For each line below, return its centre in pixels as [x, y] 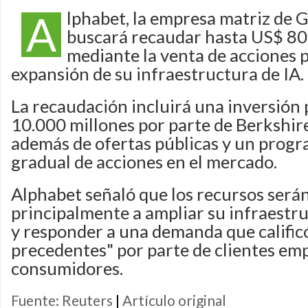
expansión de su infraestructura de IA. [157, 74]
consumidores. [67, 268]
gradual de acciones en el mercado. [144, 162]
